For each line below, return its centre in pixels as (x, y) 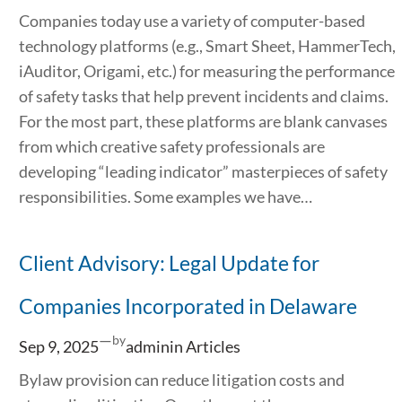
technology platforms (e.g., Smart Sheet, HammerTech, (207, 45)
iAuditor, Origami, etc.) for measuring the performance (206, 70)
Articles (213, 347)
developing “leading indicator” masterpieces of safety (203, 171)
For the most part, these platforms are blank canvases (203, 121)
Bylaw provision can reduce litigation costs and (181, 379)
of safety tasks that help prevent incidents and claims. (203, 96)
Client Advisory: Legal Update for (169, 262)
